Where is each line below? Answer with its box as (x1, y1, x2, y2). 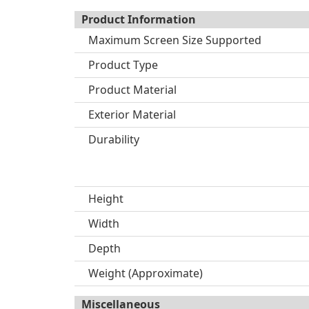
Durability (88, 132, 139, 147)
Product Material (88, 82, 177, 97)
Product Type (88, 57, 158, 72)
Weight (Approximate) (88, 266, 203, 281)
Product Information (81, 12, 196, 27)
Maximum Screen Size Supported (88, 32, 261, 48)
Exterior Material (88, 107, 176, 122)
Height (88, 191, 123, 206)
